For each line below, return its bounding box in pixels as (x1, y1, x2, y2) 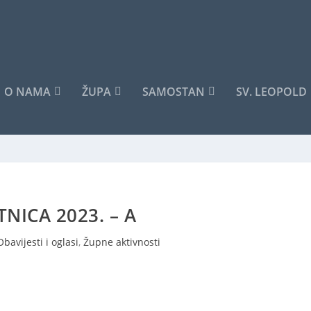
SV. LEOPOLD (236, 84, 307, 99)
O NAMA (4, 84, 51, 99)
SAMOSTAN (142, 84, 205, 99)
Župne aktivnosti (83, 235, 160, 249)
